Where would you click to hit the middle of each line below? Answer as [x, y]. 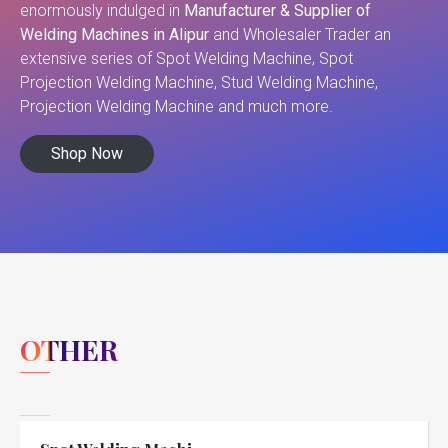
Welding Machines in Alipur [116, 35]
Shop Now [87, 154]
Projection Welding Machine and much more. [176, 107]
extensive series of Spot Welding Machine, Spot [186, 59]
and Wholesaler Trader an [302, 35]
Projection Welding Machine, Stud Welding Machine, [199, 83]
